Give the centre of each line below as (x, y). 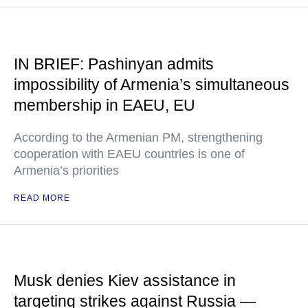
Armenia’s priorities (66, 170)
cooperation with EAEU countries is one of (129, 154)
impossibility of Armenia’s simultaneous (152, 85)
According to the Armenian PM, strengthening (138, 137)
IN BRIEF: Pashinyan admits (114, 64)
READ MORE (42, 198)
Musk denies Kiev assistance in (125, 280)
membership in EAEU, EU (104, 105)
